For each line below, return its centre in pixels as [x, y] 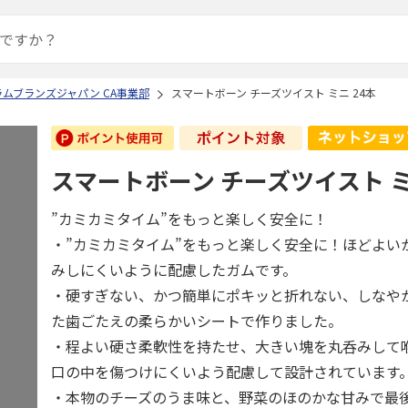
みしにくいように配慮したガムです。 [174, 270]
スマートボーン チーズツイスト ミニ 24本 [274, 92]
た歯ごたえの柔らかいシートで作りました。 [197, 321]
